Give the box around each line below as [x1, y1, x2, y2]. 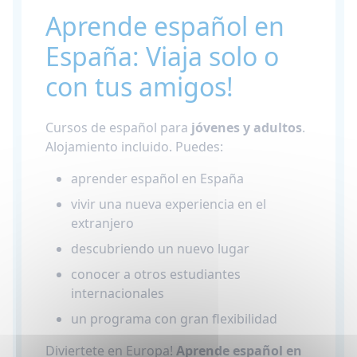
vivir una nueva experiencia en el [71, 195, 266, 213]
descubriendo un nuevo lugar [71, 240, 249, 257]
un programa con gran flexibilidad [71, 310, 277, 328]
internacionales [71, 284, 164, 302]
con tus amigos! [45, 69, 233, 104]
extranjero [71, 214, 134, 232]
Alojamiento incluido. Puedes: [45, 138, 223, 155]
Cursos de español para [45, 119, 191, 136]
